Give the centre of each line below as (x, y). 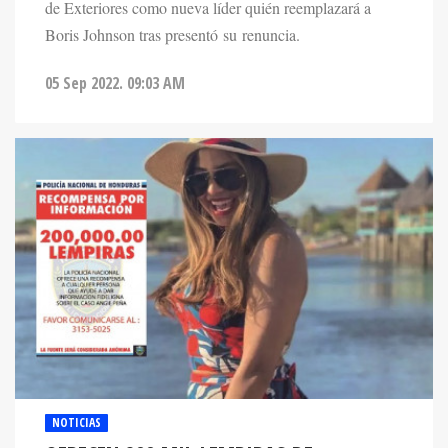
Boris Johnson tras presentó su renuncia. (172, 35)
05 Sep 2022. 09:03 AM (115, 83)
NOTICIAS (76, 423)
